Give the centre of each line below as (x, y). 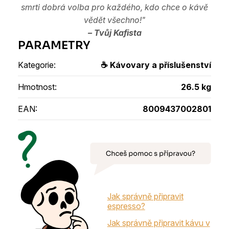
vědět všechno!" (114, 20)
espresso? (126, 206)
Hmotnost (36, 87)
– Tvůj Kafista (114, 32)
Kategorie (36, 65)
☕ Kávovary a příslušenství (156, 65)
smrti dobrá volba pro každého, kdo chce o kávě (114, 7)
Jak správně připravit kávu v (158, 223)
